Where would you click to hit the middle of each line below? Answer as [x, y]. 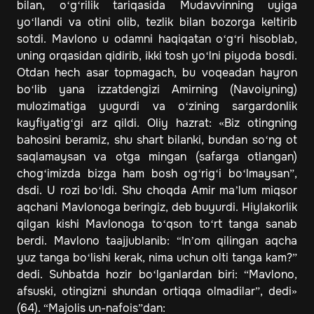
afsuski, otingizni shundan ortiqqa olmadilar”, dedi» [157, 292]
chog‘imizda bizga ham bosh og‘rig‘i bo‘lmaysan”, [157, 174]
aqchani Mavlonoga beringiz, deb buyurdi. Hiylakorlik [157, 207]
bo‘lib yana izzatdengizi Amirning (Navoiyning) [157, 90]
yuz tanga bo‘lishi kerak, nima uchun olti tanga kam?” [157, 258]
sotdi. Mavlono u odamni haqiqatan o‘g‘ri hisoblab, [157, 39]
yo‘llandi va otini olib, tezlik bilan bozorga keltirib [157, 22]
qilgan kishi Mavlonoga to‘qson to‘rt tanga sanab [157, 224]
